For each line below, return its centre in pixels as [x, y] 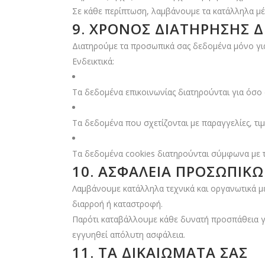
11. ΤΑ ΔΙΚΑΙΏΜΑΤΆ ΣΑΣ [160, 252]
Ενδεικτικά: [93, 61]
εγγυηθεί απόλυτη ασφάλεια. [129, 235]
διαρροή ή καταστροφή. [117, 204]
